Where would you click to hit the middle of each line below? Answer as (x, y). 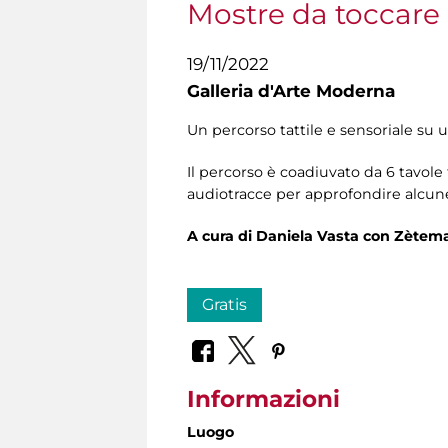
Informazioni (263, 398)
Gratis (224, 305)
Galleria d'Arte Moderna (291, 91)
